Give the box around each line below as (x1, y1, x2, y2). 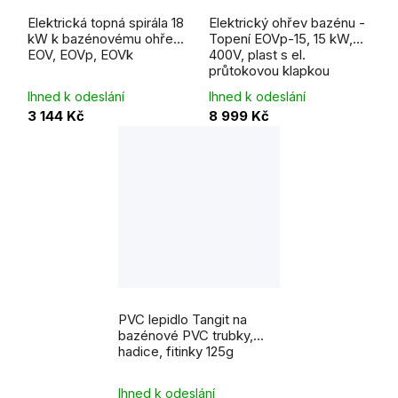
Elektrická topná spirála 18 (28, 14, 184, 31)
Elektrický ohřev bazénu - (209, 14, 365, 31)
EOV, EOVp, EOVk (28, 46, 133, 63)
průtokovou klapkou (209, 62, 330, 79)
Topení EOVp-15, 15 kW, (209, 30, 353, 47)
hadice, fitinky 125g (118, 343, 234, 360)
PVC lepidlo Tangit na (118, 311, 247, 328)
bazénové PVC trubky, (118, 327, 253, 344)
